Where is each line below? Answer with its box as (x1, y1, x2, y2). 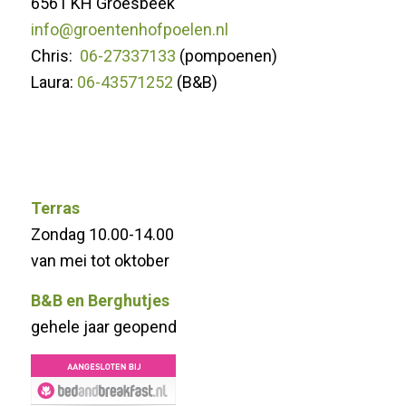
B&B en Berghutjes (30, 291, 169, 311)
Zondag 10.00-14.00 (30, 225, 174, 245)
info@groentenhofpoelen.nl (30, 19, 228, 39)
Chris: (30, 45, 80, 65)
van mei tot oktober (30, 251, 169, 271)
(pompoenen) (175, 45, 277, 65)
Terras (30, 198, 80, 218)
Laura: (30, 72, 77, 92)
